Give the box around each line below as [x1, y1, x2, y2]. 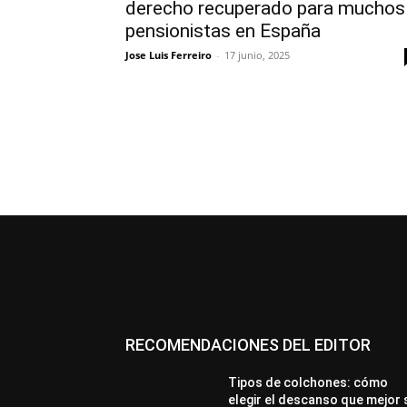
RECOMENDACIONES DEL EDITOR [125, 335, 371, 354]
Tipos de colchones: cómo [228, 375, 389, 390]
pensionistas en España [125, 20, 321, 42]
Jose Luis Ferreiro [125, 48, 212, 62]
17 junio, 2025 [224, 48, 290, 62]
